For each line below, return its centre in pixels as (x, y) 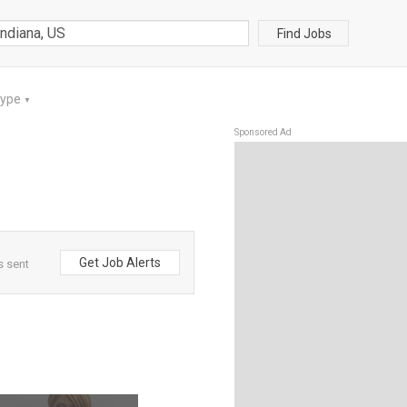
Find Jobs (304, 33)
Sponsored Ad (263, 132)
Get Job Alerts (120, 263)
